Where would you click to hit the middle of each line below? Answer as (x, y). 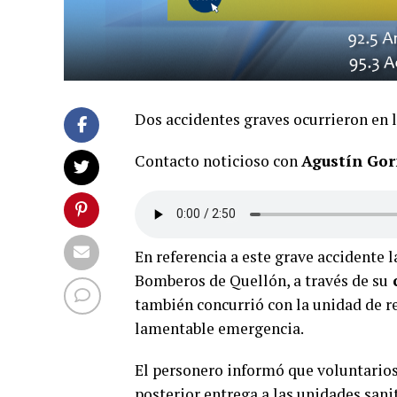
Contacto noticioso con (218, 160)
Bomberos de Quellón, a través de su (261, 280)
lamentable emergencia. (219, 328)
